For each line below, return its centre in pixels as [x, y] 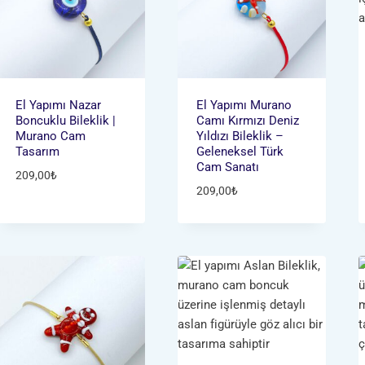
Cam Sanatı [228, 167]
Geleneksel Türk [240, 152]
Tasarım [37, 152]
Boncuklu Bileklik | [65, 121]
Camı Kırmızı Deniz [248, 121]
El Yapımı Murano [244, 106]
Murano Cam [50, 136]
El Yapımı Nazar [58, 106]
